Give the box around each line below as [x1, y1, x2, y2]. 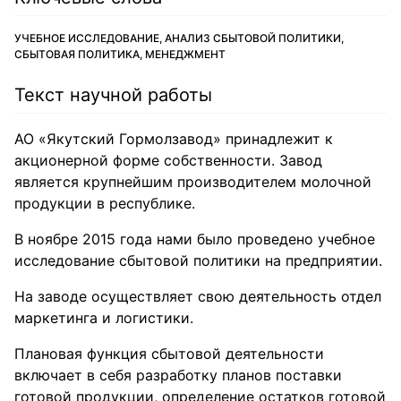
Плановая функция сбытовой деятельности [14, 345, 324, 363]
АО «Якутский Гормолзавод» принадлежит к [14, 130, 333, 148]
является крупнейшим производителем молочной [14, 173, 371, 191]
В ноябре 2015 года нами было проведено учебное [14, 230, 375, 248]
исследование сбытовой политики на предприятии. [14, 252, 382, 269]
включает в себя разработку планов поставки [14, 366, 342, 384]
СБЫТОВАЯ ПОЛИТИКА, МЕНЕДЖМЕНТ [14, 47, 226, 61]
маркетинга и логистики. [14, 309, 193, 327]
